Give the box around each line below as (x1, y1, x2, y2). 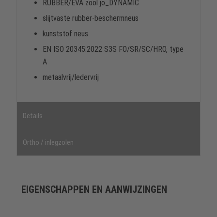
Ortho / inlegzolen (22, 138, 74, 147)
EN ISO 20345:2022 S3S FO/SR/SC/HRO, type (42, 45, 184, 54)
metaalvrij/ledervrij (42, 73, 99, 82)
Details (22, 111, 43, 121)
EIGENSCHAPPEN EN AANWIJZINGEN (21, 184, 167, 196)
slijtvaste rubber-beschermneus (42, 14, 139, 23)
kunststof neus (42, 29, 88, 39)
